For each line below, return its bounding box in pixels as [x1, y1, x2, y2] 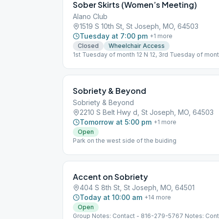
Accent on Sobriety [73, 172, 148, 182]
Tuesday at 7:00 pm [80, 32, 148, 40]
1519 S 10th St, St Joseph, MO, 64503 [80, 22, 198, 30]
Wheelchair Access [109, 42, 165, 49]
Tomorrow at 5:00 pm [80, 118, 152, 126]
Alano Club [73, 12, 108, 21]
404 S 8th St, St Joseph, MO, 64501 [80, 183, 195, 192]
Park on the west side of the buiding [73, 137, 176, 144]
